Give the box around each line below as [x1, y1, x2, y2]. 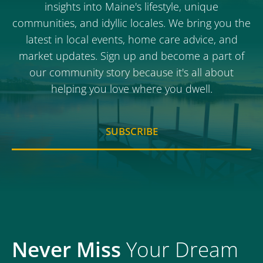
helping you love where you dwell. [50, 81, 213, 96]
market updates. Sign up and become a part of [19, 48, 244, 63]
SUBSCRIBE [105, 124, 158, 138]
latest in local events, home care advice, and [25, 32, 238, 46]
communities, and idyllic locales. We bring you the [12, 15, 251, 30]
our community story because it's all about [29, 65, 234, 79]
